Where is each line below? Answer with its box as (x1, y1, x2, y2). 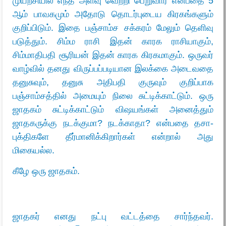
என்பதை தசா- (150, 118, 213, 128)
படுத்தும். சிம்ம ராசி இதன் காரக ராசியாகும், (13, 36, 213, 46)
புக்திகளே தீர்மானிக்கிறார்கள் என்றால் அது (13, 131, 213, 142)
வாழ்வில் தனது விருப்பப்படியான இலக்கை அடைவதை (13, 63, 213, 74)
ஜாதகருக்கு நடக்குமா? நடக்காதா (13, 118, 145, 128)
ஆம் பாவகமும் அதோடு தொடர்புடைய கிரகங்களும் (13, 9, 213, 19)
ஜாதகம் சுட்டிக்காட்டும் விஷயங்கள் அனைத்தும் (13, 104, 213, 115)
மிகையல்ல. (13, 145, 54, 155)
